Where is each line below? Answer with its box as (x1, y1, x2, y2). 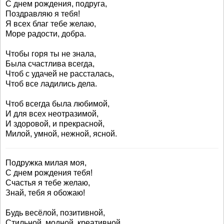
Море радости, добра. (5, 29, 86, 38)
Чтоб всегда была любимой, (5, 99, 109, 108)
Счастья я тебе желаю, (5, 178, 90, 187)
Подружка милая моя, (5, 158, 86, 167)
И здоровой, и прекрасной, (5, 119, 104, 128)
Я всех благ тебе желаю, (5, 19, 96, 28)
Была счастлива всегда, (5, 59, 94, 68)
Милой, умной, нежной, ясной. (5, 129, 117, 138)
